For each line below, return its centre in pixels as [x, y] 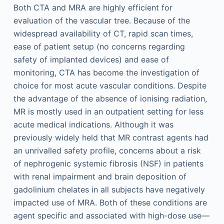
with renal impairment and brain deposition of [100, 176]
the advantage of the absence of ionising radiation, [110, 98]
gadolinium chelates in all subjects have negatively [109, 189]
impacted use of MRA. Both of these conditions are [110, 202]
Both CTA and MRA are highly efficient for [93, 7]
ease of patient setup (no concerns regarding [99, 46]
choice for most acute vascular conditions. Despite [110, 85]
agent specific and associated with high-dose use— [111, 215]
